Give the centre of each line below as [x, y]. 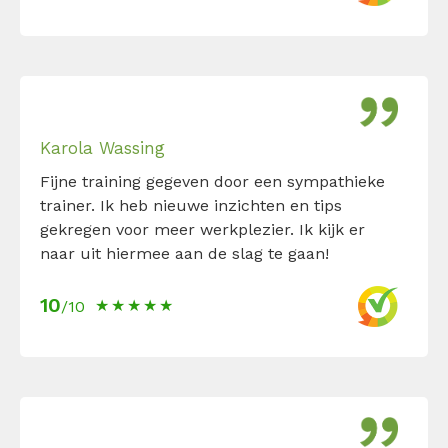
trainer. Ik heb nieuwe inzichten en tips [191, 205]
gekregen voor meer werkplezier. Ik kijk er [202, 229]
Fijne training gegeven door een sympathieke [212, 181]
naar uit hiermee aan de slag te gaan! [184, 253]
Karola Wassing [102, 148]
